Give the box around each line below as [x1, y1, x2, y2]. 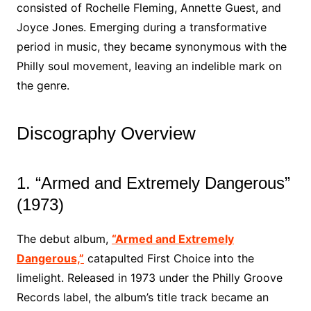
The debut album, [16, 232, 112, 246]
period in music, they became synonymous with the [16, 40, 287, 53]
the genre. [16, 78, 69, 92]
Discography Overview [16, 123, 196, 144]
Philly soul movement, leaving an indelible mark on [16, 59, 282, 73]
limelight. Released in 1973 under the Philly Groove [16, 271, 283, 285]
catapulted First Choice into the [83, 251, 254, 265]
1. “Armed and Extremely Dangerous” [16, 174, 290, 192]
